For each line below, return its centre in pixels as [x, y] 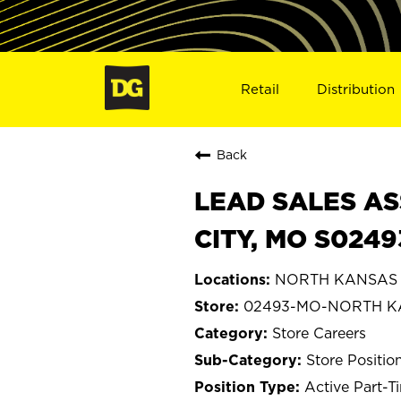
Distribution [356, 89]
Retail [260, 89]
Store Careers [319, 333]
